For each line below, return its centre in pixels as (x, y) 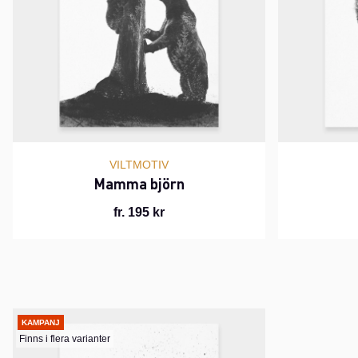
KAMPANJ (41, 322)
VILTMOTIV (139, 165)
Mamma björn (139, 184)
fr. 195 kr (139, 213)
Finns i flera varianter (65, 338)
